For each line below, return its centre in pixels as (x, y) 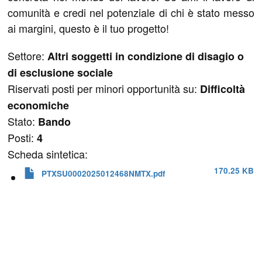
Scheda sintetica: (48, 154)
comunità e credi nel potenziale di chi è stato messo (131, 12)
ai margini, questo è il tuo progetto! (89, 28)
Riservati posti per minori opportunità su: (104, 88)
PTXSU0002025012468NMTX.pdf (104, 173)
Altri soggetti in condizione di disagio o (146, 56)
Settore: (28, 55)
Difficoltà (223, 89)
